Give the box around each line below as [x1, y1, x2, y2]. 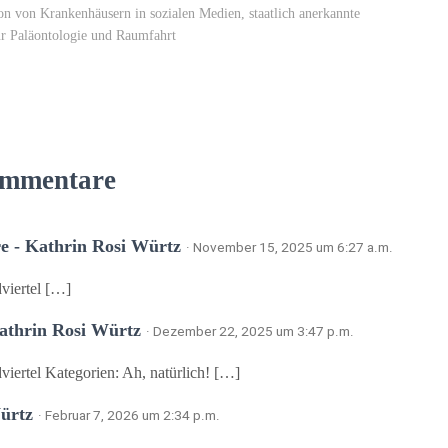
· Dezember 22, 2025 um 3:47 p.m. [146, 322, 354, 339]
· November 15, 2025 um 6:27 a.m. [186, 238, 393, 255]
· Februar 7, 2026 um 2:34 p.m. [38, 406, 220, 423]
